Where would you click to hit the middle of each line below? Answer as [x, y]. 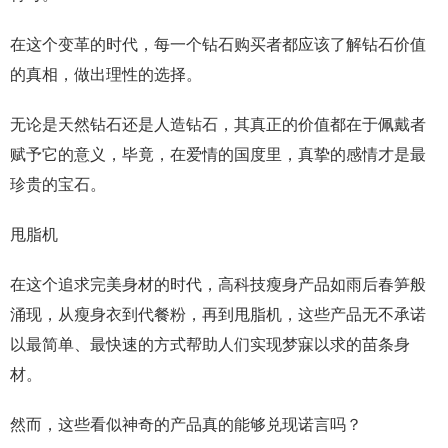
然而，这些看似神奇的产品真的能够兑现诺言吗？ [186, 424]
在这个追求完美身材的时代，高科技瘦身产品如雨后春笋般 [218, 284]
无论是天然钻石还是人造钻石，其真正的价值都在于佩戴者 [218, 124]
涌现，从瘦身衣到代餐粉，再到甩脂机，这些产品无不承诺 [218, 314]
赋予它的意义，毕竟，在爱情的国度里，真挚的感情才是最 [218, 154]
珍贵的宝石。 [58, 184]
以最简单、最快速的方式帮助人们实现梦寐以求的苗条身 [210, 344]
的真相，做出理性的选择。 [106, 74]
